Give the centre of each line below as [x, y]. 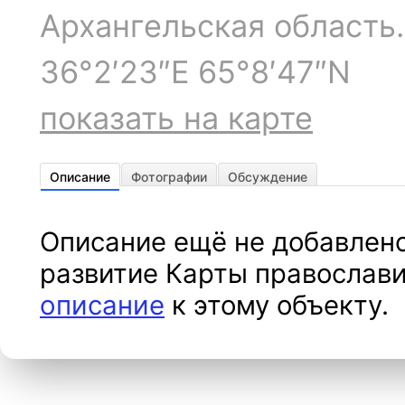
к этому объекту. [277, 305]
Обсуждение [268, 177]
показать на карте [176, 118]
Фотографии [169, 177]
